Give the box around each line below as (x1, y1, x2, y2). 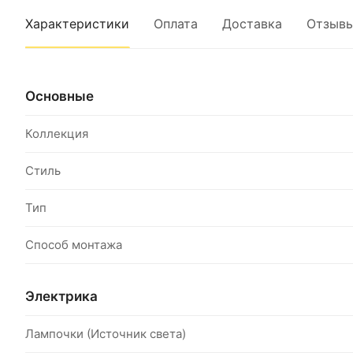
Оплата (154, 16, 198, 32)
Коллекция (25, 126, 88, 141)
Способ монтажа (25, 237, 122, 252)
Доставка (222, 16, 282, 32)
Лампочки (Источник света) (25, 326, 186, 341)
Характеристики (25, 16, 129, 32)
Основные (25, 87, 94, 104)
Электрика (25, 288, 98, 304)
